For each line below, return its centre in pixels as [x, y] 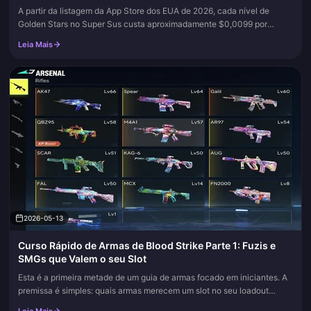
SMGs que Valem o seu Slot [82, 259]
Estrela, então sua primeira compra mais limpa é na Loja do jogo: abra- [153, 37]
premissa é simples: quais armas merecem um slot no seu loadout [143, 291]
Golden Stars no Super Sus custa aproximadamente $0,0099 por [143, 24]
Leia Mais [35, 44]
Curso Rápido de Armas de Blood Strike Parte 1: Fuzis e [147, 245]
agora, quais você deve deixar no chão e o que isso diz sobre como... [150, 304]
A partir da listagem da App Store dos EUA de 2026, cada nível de [144, 11]
